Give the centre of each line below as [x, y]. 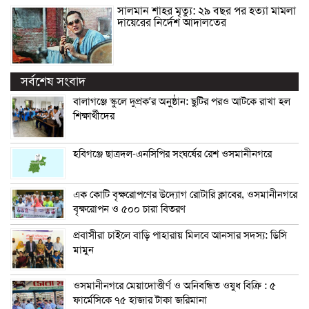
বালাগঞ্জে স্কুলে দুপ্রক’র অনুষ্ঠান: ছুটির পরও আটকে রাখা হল [182, 101]
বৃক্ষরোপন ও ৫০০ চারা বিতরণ [129, 209]
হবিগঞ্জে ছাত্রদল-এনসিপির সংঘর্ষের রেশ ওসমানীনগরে [172, 153]
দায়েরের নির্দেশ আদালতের [172, 22]
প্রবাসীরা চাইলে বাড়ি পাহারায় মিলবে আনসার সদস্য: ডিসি [180, 235]
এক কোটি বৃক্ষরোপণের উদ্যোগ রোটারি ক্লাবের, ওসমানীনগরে [185, 194]
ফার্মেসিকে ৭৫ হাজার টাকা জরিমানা [140, 300]
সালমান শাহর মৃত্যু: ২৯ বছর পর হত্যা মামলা [207, 11]
